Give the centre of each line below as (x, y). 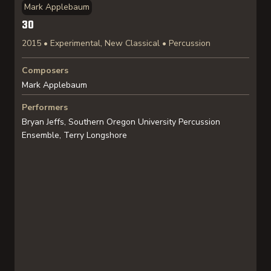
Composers (45, 70)
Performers (45, 107)
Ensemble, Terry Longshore (74, 135)
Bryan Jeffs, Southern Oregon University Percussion (121, 122)
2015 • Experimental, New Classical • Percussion (116, 43)
